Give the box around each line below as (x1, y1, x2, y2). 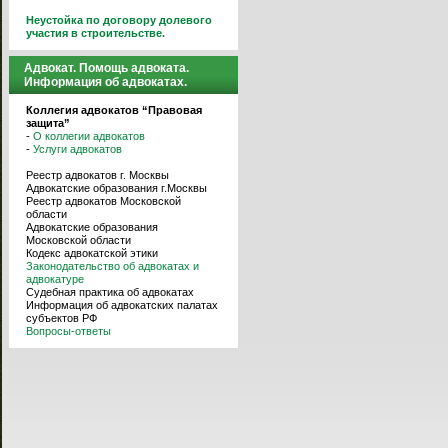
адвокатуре (26, 273, 84, 285)
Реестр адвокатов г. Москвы (26, 169, 169, 181)
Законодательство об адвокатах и (26, 260, 199, 272)
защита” (26, 117, 70, 129)
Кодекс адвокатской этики (26, 247, 158, 259)
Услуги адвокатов (33, 143, 122, 155)
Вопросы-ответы (26, 325, 111, 337)
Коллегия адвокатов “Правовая (26, 104, 202, 116)
